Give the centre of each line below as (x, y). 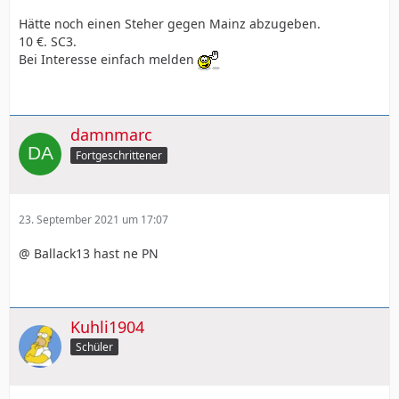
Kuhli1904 (107, 326)
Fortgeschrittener (119, 155)
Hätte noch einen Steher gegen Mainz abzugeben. (170, 23)
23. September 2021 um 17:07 (94, 219)
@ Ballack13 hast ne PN (89, 253)
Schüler (94, 347)
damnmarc (111, 134)
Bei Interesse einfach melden (108, 59)
